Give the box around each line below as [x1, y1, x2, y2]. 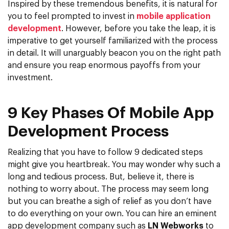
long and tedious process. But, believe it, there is [8, 172, 194, 181]
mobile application [136, 12, 211, 20]
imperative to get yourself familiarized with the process [8, 36, 218, 45]
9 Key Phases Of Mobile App [8, 105, 214, 121]
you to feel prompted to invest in [8, 12, 136, 20]
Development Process [8, 124, 169, 140]
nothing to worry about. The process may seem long [8, 185, 209, 193]
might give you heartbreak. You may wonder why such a [8, 160, 220, 169]
